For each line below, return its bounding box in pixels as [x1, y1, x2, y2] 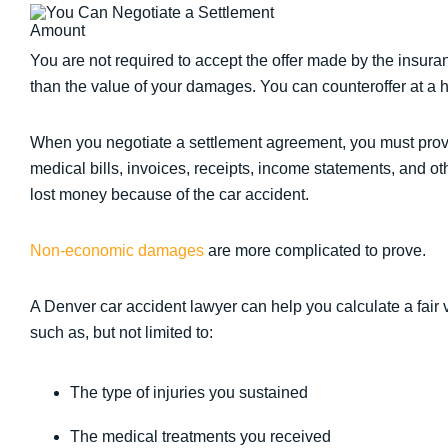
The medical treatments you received [70, 428, 331, 445]
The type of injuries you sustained [70, 384, 308, 401]
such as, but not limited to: [30, 324, 213, 341]
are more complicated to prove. [204, 242, 430, 259]
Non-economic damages [30, 242, 204, 259]
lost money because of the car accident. [30, 186, 309, 203]
